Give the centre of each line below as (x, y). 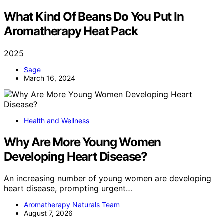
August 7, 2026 (48, 213)
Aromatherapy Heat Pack (71, 31)
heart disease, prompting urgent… (68, 189)
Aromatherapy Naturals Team (72, 205)
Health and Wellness (57, 120)
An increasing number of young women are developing (108, 179)
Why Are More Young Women (83, 142)
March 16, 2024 (50, 78)
